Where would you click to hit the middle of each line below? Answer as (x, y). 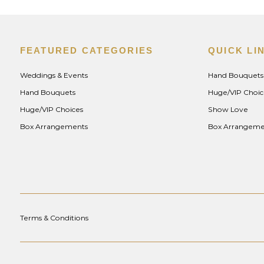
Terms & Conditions (54, 218)
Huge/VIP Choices (51, 109)
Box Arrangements (54, 126)
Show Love (228, 109)
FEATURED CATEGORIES (87, 50)
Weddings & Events (54, 75)
